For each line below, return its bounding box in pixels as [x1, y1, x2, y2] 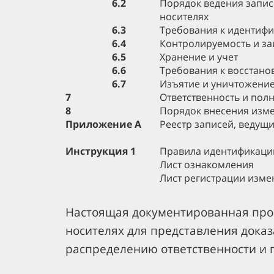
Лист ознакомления [160, 158, 254, 171]
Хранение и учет [160, 50, 238, 64]
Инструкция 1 [65, 144, 136, 158]
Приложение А [65, 117, 141, 131]
